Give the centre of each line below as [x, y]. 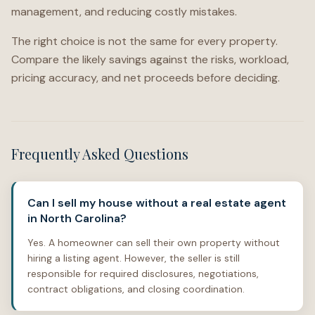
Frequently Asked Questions [100, 154]
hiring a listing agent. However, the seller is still [134, 258]
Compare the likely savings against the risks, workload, [150, 59]
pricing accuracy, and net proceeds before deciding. [146, 78]
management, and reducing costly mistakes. [124, 12]
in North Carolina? [77, 218]
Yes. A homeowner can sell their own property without [154, 243]
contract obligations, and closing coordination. [136, 289]
